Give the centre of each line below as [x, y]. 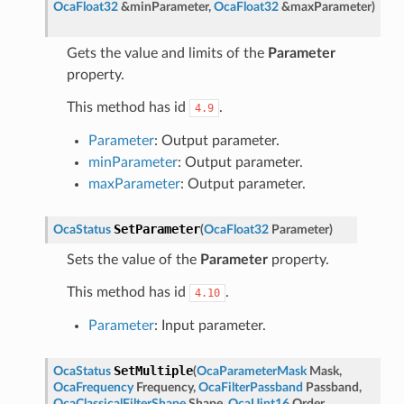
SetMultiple [153, 370]
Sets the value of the [133, 259]
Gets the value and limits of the [167, 53]
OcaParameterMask [251, 371]
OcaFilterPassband [250, 387]
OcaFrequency [93, 387]
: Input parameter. [210, 325]
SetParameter [156, 229]
